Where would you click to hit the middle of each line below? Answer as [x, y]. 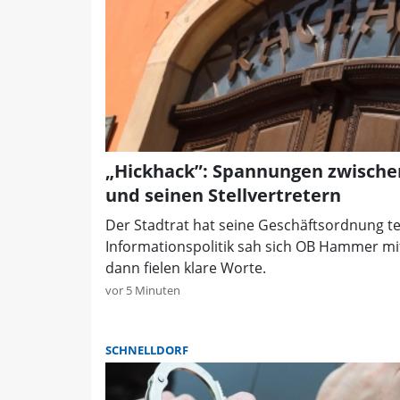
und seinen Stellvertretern [223, 196]
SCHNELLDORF [147, 350]
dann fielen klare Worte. [186, 268]
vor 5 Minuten [143, 291]
